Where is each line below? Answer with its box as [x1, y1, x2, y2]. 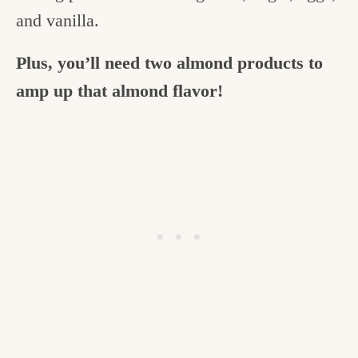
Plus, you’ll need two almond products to [16, 53, 323, 74]
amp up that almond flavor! [16, 81, 228, 101]
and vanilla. [16, 10, 104, 31]
